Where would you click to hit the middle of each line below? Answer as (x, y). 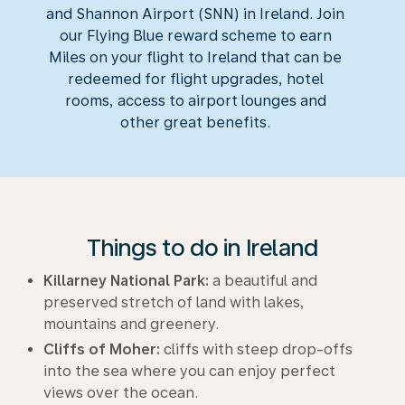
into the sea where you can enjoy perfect (189, 371)
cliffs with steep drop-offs (256, 349)
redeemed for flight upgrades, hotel (195, 79)
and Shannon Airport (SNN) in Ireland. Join (195, 14)
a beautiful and (263, 281)
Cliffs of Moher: (102, 349)
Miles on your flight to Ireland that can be (195, 57)
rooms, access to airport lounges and (195, 101)
